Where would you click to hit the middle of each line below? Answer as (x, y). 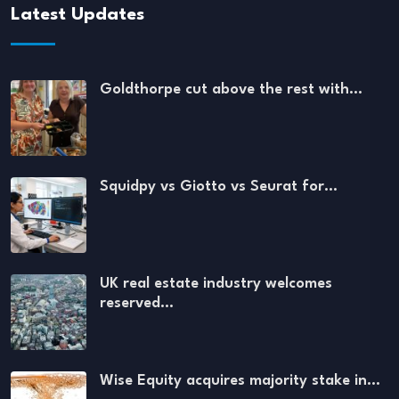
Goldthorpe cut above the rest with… (231, 90)
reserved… (137, 304)
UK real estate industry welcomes (216, 284)
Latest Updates (77, 16)
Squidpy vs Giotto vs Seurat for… (219, 187)
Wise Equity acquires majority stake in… (240, 381)
